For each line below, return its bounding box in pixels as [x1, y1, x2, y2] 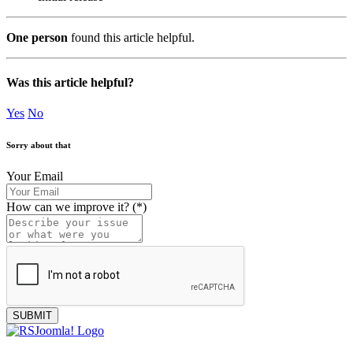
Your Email [6, 169, 63, 184]
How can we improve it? [6, 200, 132, 214]
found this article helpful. [68, 30, 195, 44]
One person [6, 30, 68, 44]
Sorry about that [6, 140, 71, 150]
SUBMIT [13, 310, 52, 322]
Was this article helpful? [6, 75, 134, 89]
